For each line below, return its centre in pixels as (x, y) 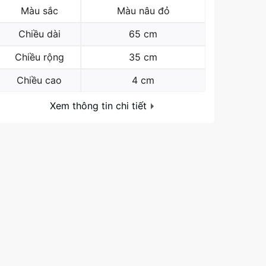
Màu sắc (39, 11)
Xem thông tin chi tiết (99, 106)
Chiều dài (39, 34)
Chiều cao (39, 80)
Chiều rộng (39, 57)
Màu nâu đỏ (143, 11)
